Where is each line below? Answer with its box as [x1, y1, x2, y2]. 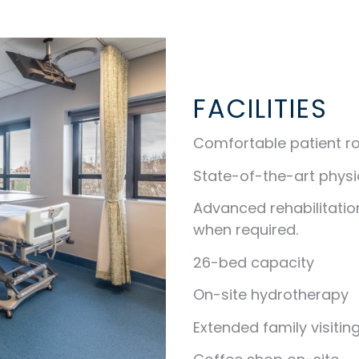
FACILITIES [192, 91, 328, 127]
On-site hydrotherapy [192, 284, 349, 305]
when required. [192, 220, 298, 240]
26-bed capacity [192, 252, 314, 272]
